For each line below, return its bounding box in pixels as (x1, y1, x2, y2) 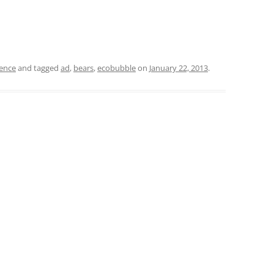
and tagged (16, 62, 61, 73)
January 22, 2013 (149, 62, 208, 73)
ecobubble (97, 62, 136, 73)
